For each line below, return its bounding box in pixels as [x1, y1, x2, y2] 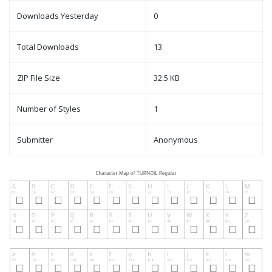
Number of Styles [17, 103, 81, 115]
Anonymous [154, 134, 198, 146]
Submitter [17, 134, 53, 146]
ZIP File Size [17, 72, 60, 84]
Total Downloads [17, 41, 79, 53]
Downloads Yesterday [17, 10, 98, 22]
